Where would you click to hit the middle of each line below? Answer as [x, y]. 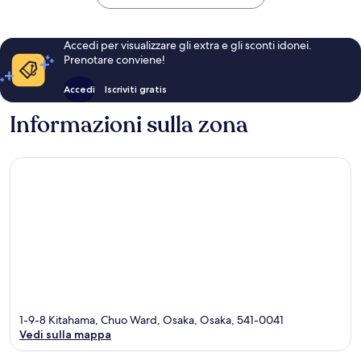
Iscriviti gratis [135, 89]
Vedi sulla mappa [65, 335]
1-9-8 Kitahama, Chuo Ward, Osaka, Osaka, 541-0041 [151, 320]
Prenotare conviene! [114, 59]
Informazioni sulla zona [129, 124]
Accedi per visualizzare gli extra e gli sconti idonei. [187, 45]
